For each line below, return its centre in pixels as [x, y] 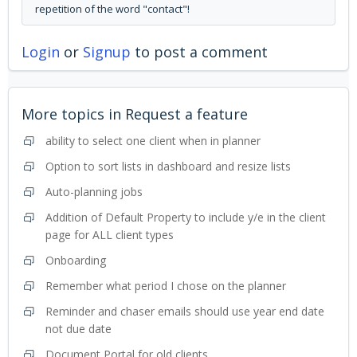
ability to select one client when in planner [153, 141]
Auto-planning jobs [94, 192]
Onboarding [76, 261]
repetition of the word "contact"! [112, 9]
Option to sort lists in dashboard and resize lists [168, 167]
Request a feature [186, 114]
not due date [78, 329]
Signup [107, 52]
